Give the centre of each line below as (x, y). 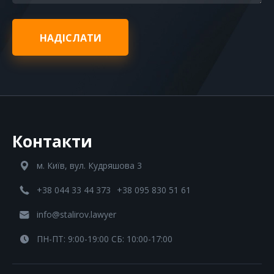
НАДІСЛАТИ (70, 38)
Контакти (52, 141)
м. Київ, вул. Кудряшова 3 (89, 166)
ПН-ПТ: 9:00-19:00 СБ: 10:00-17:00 (105, 239)
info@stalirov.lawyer (76, 215)
